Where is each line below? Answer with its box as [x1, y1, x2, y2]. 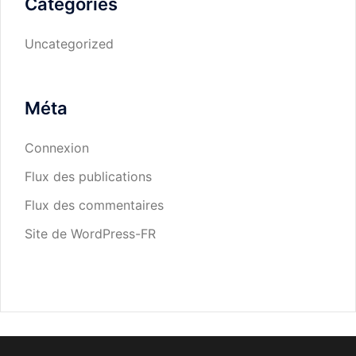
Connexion [25, 140, 89, 156]
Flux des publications [25, 168, 152, 184]
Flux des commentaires [25, 197, 164, 213]
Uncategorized [25, 36, 114, 52]
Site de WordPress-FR [25, 226, 156, 242]
